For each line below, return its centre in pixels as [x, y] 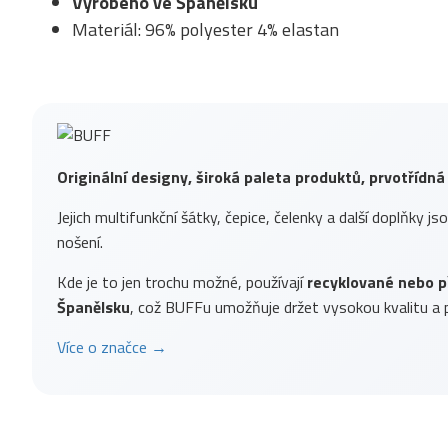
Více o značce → [112, 347]
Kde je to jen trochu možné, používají [182, 282]
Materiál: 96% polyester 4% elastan [205, 29]
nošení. [80, 242]
